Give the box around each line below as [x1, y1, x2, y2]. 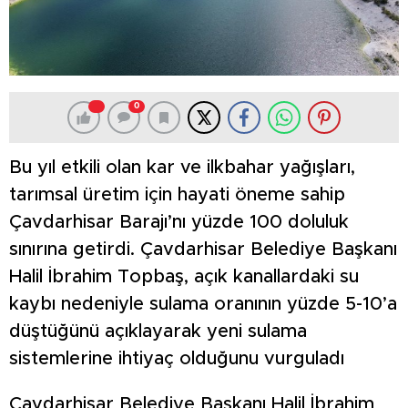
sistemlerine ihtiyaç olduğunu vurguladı [9, 350, 344, 369]
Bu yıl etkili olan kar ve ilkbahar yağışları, [9, 158, 355, 178]
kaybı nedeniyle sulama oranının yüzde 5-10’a [9, 295, 397, 314]
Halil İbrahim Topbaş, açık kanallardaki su [9, 268, 359, 287]
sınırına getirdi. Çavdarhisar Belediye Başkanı [9, 240, 397, 260]
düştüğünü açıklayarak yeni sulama [9, 322, 307, 342]
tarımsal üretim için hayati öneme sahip [9, 186, 345, 205]
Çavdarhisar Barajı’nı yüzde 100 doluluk [9, 213, 349, 232]
